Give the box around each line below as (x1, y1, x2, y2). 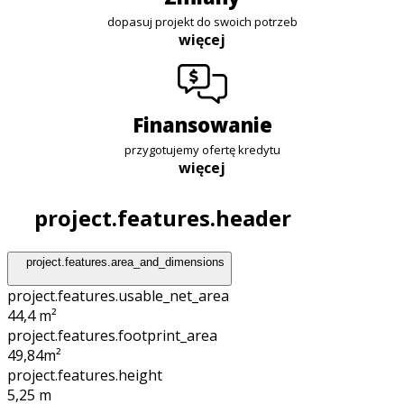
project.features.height (7, 365, 162, 386)
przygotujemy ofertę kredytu (124, 142, 280, 159)
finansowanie (142, 111, 272, 139)
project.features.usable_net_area (7, 286, 229, 307)
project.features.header (29, 203, 291, 234)
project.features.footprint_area (7, 326, 217, 346)
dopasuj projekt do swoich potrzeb (106, 14, 298, 31)
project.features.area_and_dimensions (26, 254, 225, 269)
